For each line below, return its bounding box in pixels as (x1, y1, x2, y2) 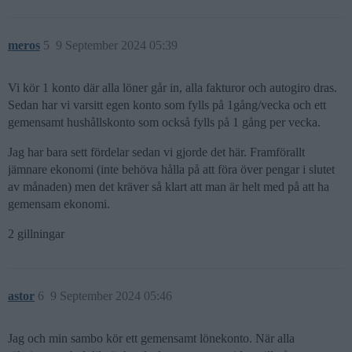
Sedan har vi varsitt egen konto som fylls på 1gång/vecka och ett (8, 98, 326, 112)
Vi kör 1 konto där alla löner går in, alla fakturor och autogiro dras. (8, 81, 337, 94)
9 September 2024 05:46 (50, 289, 172, 302)
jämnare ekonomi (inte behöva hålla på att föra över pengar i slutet (8, 163, 335, 176)
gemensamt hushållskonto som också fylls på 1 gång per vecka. (8, 115, 321, 129)
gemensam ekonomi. (8, 197, 110, 211)
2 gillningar (8, 227, 64, 240)
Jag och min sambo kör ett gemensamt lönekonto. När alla (8, 332, 295, 345)
